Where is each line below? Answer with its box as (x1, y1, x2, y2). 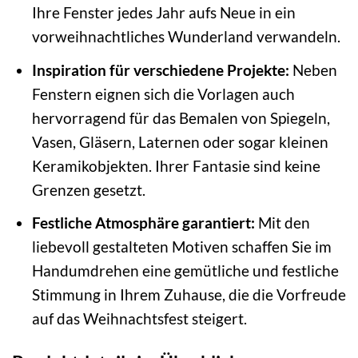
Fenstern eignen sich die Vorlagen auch (31, 84, 295, 103)
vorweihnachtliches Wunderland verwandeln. (31, 27, 340, 46)
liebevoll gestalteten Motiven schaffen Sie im (31, 237, 332, 257)
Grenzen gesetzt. (31, 180, 145, 199)
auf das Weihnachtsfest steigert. (31, 309, 247, 328)
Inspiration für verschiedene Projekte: (31, 60, 289, 79)
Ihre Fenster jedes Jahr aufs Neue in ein (31, 3, 296, 22)
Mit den (254, 213, 310, 233)
